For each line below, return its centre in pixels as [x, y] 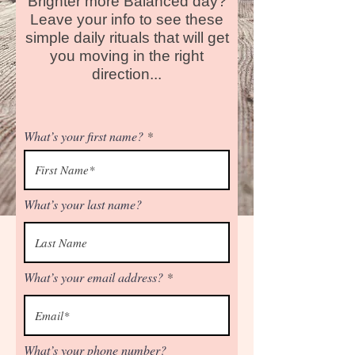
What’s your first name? [84, 136]
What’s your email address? [94, 277]
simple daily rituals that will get [127, 38]
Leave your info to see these [127, 19]
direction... [127, 74]
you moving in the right [127, 56]
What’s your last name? [83, 204]
